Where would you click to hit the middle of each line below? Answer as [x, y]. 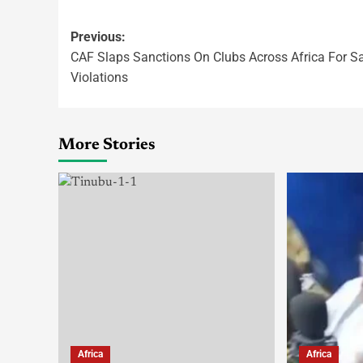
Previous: [98, 37]
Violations [99, 78]
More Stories [107, 145]
